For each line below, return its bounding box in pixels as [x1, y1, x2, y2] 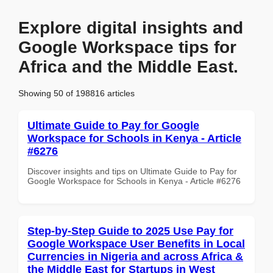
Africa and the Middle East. [18, 57, 238, 76]
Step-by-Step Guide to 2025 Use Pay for [27, 224, 233, 237]
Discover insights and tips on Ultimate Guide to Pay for [27, 166, 237, 176]
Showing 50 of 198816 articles [18, 88, 135, 98]
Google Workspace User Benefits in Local [27, 237, 245, 250]
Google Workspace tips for [18, 38, 236, 57]
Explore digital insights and [18, 18, 243, 37]
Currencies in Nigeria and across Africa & [27, 250, 243, 263]
